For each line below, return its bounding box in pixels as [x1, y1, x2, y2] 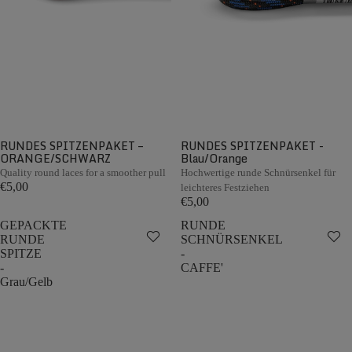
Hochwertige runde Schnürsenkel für [181, 167, 335, 178]
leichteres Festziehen [181, 181, 269, 193]
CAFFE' [181, 261, 223, 274]
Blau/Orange [181, 149, 247, 167]
